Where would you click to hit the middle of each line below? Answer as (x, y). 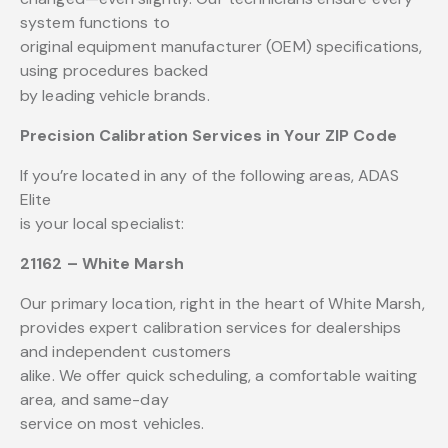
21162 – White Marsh (102, 264)
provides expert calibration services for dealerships (211, 328)
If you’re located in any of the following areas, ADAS (210, 176)
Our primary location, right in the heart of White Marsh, (222, 304)
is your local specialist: (102, 224)
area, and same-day (94, 400)
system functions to (95, 23)
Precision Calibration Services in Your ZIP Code (208, 136)
